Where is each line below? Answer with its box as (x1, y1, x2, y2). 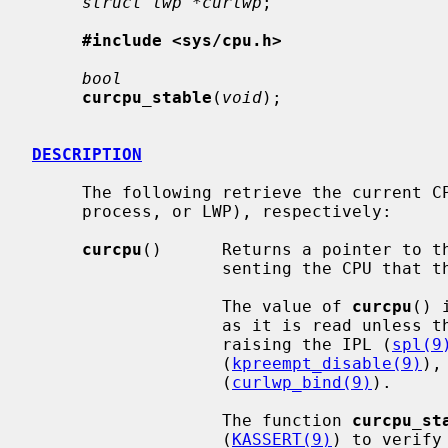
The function (222, 410, 352, 430)
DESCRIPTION (32, 144, 142, 164)
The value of (222, 296, 352, 316)
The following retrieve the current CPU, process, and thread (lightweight (32, 182, 82, 202)
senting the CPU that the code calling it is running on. (32, 258, 222, 278)
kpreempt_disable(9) (232, 353, 422, 373)
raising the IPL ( (222, 334, 392, 354)
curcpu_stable (82, 87, 212, 107)
